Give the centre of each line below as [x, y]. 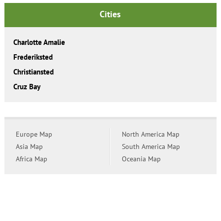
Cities [110, 14]
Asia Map [29, 146]
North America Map [150, 134]
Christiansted [33, 72]
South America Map [151, 146]
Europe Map [34, 134]
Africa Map [31, 159]
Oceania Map [141, 159]
